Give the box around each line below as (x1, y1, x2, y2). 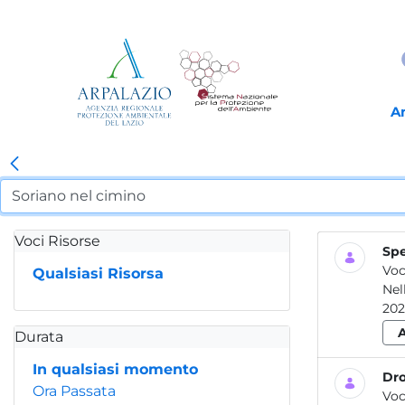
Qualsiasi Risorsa (33, 265, 164, 282)
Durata (14, 328, 63, 345)
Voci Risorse (14, 232, 100, 250)
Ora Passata (33, 382, 116, 400)
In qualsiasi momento (33, 361, 198, 378)
